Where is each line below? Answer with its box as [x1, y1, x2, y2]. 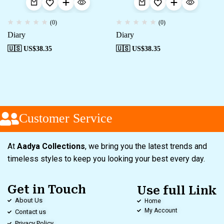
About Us [15, 196, 42, 204]
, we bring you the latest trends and [85, 141, 207, 151]
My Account [144, 206, 177, 214]
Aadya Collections [17, 141, 85, 151]
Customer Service [14, 111, 108, 125]
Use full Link [137, 183, 216, 197]
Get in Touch [7, 182, 86, 196]
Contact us [15, 207, 46, 215]
